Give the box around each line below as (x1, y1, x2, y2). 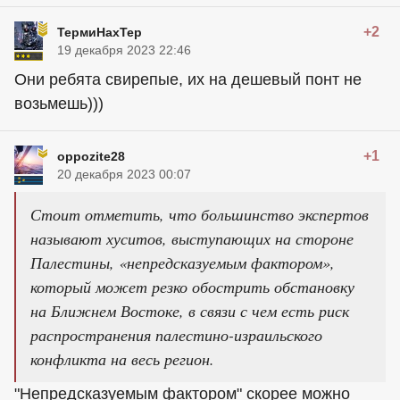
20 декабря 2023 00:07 (57, 167, 191, 182)
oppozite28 (57, 149, 125, 164)
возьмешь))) (14, 95, 104, 113)
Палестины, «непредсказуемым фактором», (30, 252, 335, 274)
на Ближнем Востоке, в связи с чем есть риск (30, 300, 349, 322)
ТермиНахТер (57, 25, 142, 40)
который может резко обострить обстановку (30, 276, 354, 298)
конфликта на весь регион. (30, 348, 214, 371)
